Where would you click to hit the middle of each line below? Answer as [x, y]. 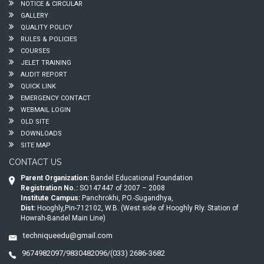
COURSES [34, 51]
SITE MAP [35, 145]
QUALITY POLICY [46, 27]
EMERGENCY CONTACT [55, 98]
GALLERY [34, 15]
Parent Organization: [56, 178]
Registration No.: [49, 188]
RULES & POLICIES [48, 39]
